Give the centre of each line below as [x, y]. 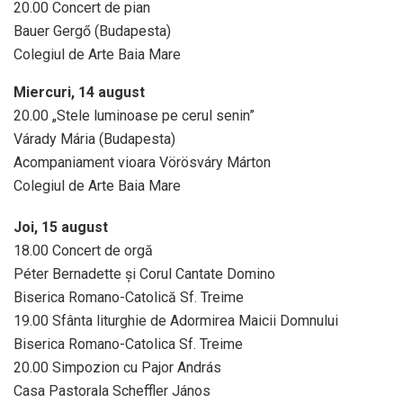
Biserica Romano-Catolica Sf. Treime [128, 344]
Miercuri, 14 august [79, 92]
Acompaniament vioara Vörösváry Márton [142, 162]
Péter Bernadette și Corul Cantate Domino [144, 273]
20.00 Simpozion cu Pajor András [117, 367]
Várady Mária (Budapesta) [94, 139]
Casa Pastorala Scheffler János [112, 390]
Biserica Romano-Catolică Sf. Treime [129, 297]
